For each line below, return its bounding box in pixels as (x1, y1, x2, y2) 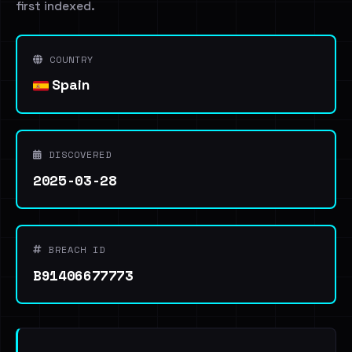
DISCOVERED (42, 148, 112, 161)
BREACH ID (42, 243, 105, 256)
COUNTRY (43, 53, 93, 66)
